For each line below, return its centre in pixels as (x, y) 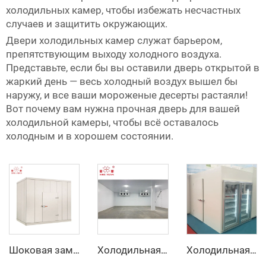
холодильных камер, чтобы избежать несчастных (123, 10)
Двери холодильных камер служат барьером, (114, 40)
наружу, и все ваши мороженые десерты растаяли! (127, 95)
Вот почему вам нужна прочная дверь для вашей (123, 109)
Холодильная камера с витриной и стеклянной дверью (253, 251)
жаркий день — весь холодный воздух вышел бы (122, 81)
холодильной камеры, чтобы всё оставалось (112, 122)
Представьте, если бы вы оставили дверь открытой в (133, 68)
